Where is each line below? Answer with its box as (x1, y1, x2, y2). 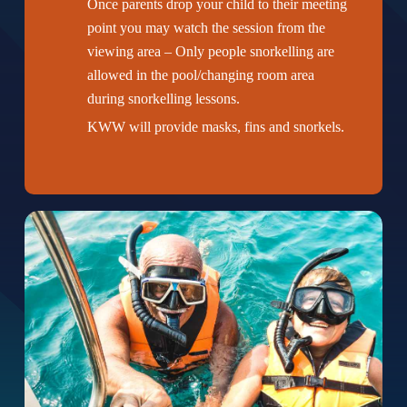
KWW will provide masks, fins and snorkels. (87, 118, 345, 134)
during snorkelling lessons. (87, 90, 241, 106)
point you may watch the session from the (87, 19, 326, 35)
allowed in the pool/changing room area (87, 66, 315, 83)
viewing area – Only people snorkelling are (87, 43, 335, 59)
